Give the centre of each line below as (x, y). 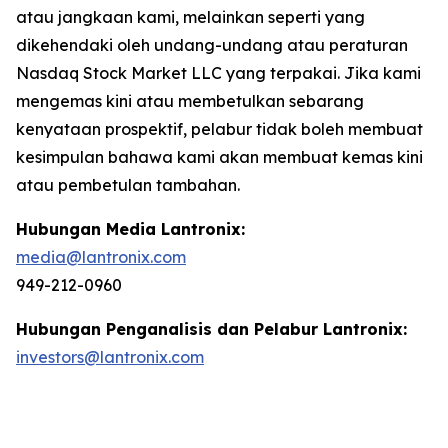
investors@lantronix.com (110, 356)
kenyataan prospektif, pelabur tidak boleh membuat (219, 128)
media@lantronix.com (101, 256)
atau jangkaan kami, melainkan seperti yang (190, 16)
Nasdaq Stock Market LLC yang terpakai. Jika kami (218, 72)
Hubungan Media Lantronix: (130, 228)
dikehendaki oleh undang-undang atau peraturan (212, 44)
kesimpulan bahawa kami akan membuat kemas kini (219, 156)
